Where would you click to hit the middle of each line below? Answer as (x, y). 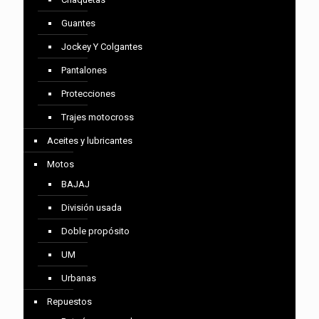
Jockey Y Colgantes (102, 47)
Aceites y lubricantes (90, 141)
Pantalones (84, 70)
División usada (91, 208)
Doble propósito (95, 231)
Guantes (78, 23)
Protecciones (88, 94)
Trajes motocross (98, 117)
